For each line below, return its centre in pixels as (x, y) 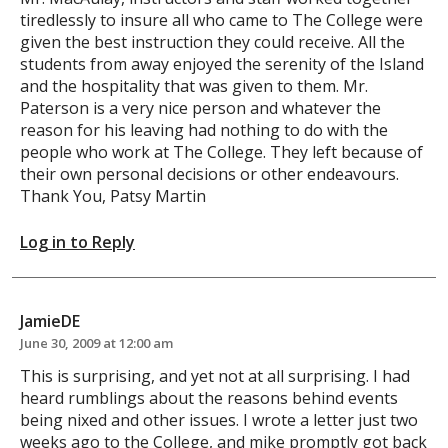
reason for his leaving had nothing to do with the (204, 129)
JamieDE (50, 320)
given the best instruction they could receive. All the (212, 41)
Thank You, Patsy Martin (113, 195)
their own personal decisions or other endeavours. (209, 173)
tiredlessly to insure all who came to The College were (221, 19)
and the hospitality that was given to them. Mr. (194, 85)
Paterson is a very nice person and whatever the (200, 107)
